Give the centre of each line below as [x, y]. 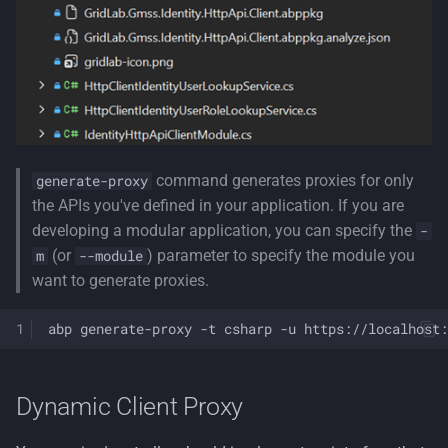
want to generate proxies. [120, 281]
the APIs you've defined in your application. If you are [218, 206]
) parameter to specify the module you [281, 256]
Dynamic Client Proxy [129, 407]
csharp [248, 328]
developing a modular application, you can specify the [224, 231]
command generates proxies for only [283, 181]
